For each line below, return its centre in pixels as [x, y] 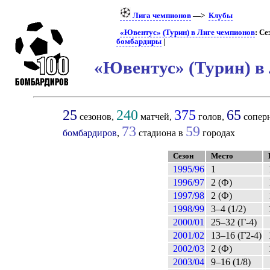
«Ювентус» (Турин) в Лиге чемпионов [188, 32]
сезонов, [97, 117]
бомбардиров [90, 133]
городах [218, 133]
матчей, [156, 117]
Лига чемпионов [161, 16]
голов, [212, 117]
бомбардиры [139, 41]
